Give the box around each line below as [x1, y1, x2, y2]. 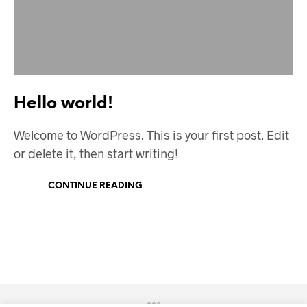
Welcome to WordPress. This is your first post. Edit [14, 127, 289, 143]
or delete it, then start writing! [14, 146, 178, 162]
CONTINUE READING [48, 181, 143, 191]
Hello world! [14, 95, 113, 113]
